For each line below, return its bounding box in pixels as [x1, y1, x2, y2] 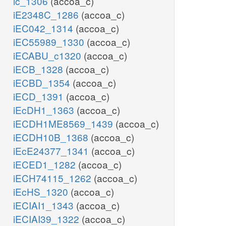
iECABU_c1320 [13, 48, 84, 63]
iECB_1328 [13, 62, 66, 76]
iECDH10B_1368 [13, 130, 91, 144]
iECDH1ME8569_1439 [13, 117, 116, 131]
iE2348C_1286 [13, 8, 81, 22]
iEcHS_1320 [13, 185, 71, 199]
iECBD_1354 [13, 76, 73, 90]
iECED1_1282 [13, 157, 78, 172]
